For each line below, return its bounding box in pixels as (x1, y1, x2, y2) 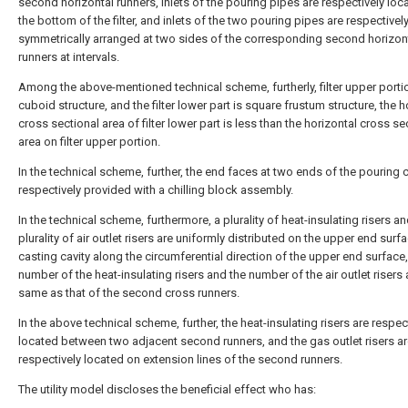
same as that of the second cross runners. (18, 286, 240, 300)
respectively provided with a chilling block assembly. (18, 183, 293, 197)
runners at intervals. (18, 50, 119, 64)
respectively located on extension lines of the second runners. (18, 352, 342, 366)
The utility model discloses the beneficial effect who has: (18, 382, 316, 396)
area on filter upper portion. (18, 135, 160, 148)
